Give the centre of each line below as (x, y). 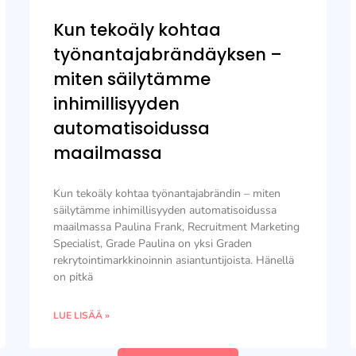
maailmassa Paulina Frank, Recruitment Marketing (177, 227)
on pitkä (74, 277)
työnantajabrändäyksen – (168, 54)
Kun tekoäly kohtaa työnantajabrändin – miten (167, 193)
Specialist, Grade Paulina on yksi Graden (153, 244)
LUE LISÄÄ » (82, 315)
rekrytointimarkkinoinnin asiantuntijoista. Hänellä (174, 260)
